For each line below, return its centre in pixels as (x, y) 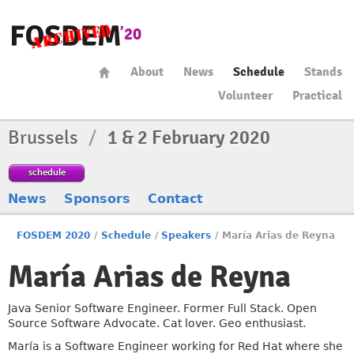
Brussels (45, 137)
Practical (317, 96)
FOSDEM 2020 (54, 235)
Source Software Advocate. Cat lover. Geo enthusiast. (157, 323)
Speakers (186, 235)
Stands (323, 72)
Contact (175, 199)
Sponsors (97, 199)
